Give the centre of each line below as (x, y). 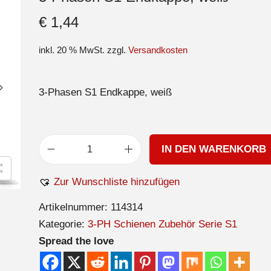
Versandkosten (158, 50)
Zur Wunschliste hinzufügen (116, 181)
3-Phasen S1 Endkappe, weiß (105, 92)
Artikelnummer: (74, 207)
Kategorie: (63, 224)
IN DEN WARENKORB (214, 149)
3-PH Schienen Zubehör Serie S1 (162, 224)
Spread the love (76, 241)
